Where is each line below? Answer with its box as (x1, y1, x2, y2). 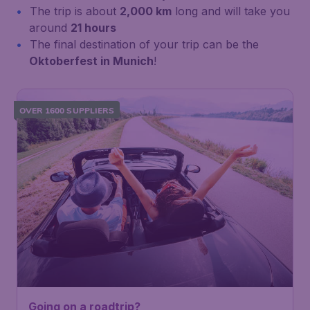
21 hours (71, 21, 116, 35)
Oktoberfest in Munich (29, 54, 154, 68)
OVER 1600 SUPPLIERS (19, 104, 114, 116)
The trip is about (30, 4, 120, 18)
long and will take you (172, 4, 290, 18)
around (29, 21, 71, 35)
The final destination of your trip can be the (30, 37, 259, 51)
